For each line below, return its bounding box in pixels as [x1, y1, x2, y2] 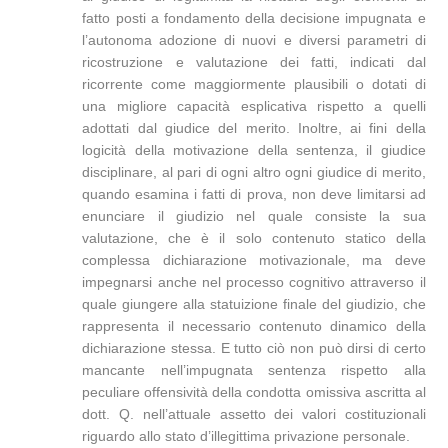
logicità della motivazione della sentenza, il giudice [82, 142, 426, 158]
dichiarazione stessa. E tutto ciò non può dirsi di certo [82, 340, 426, 356]
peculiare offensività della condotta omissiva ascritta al [82, 384, 426, 400]
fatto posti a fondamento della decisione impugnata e [82, 10, 426, 26]
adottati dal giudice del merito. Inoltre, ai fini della [82, 120, 426, 136]
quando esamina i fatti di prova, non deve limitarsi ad [82, 186, 426, 202]
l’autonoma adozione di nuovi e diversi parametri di [82, 32, 426, 48]
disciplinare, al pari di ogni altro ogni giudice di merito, [82, 164, 426, 180]
